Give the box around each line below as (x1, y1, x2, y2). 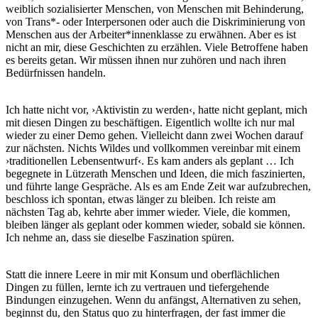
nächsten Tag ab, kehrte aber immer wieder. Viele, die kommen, (6, 206, 290, 219)
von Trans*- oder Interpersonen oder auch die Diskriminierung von (6, 16, 305, 28)
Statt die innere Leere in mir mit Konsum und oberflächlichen (6, 268, 280, 281)
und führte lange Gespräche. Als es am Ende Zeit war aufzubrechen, (6, 180, 311, 193)
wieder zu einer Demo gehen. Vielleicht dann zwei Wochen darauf (6, 129, 303, 142)
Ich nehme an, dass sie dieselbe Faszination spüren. (6, 231, 234, 244)
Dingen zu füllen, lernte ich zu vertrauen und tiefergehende (6, 281, 269, 294)
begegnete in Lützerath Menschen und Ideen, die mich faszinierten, (6, 168, 305, 180)
